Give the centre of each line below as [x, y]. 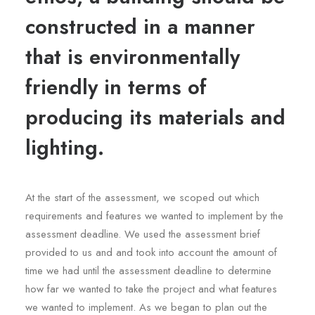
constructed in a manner [140, 27]
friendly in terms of [116, 87]
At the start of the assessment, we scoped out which [142, 198]
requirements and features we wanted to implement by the [154, 216]
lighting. [65, 148]
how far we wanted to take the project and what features [151, 289]
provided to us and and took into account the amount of [151, 252]
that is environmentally [133, 57]
